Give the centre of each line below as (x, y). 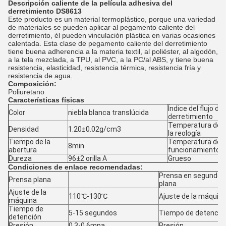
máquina (23, 200)
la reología (184, 133)
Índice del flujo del (196, 108)
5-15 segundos (93, 213)
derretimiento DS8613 (45, 11)
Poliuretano (26, 92)
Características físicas (46, 100)
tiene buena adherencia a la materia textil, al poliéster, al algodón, (113, 51)
